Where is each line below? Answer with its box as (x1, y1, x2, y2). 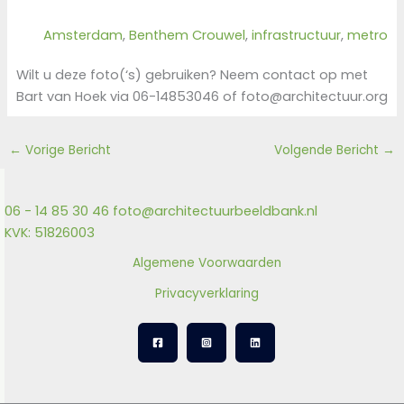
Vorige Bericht (21, 141, 111, 159)
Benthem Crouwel (129, 26, 246, 45)
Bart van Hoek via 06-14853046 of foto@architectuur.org (15, 87, 388, 106)
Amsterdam (43, 26, 124, 45)
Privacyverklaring (154, 284, 259, 302)
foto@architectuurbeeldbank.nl (113, 201, 317, 220)
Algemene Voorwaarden (132, 253, 281, 271)
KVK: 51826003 (5, 223, 95, 242)
